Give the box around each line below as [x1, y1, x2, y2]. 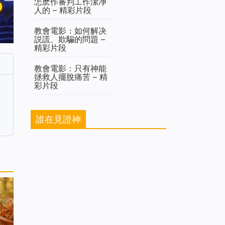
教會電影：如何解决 [34, 25, 106, 36]
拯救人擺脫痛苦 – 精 [34, 71, 107, 82]
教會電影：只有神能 [34, 63, 106, 73]
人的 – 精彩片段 [34, 5, 91, 15]
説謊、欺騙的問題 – [34, 34, 105, 44]
